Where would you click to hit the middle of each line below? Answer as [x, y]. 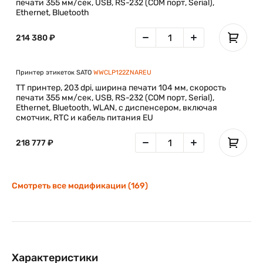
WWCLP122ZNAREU [122, 73]
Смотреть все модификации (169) [80, 186]
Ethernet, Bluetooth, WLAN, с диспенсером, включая [117, 108]
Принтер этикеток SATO [55, 73]
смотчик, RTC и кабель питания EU [85, 118]
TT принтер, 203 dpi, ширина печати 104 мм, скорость [121, 88]
